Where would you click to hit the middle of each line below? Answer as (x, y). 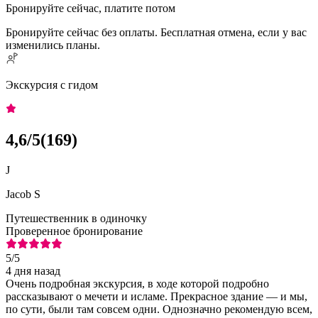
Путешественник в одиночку (76, 218)
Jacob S (23, 194)
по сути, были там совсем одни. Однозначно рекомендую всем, (159, 309)
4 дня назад (33, 270)
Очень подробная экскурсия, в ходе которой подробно (137, 283)
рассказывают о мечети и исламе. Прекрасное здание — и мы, (157, 296)
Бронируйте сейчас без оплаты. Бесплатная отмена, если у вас (156, 32)
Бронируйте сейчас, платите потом (91, 8)
